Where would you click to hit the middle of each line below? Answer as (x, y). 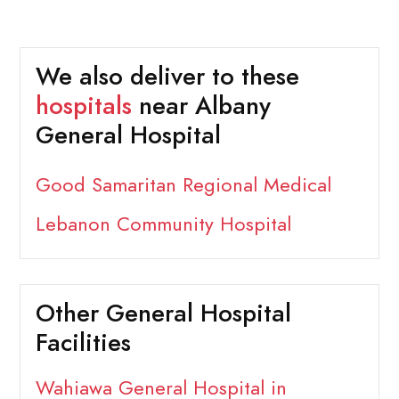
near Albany (201, 106)
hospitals (83, 106)
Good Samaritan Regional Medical (183, 185)
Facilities (83, 343)
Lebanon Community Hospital (163, 224)
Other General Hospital (163, 314)
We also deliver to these (167, 77)
